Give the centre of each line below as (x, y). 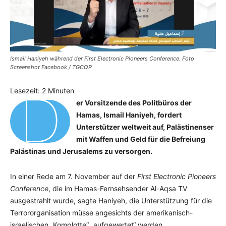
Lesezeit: (26, 91)
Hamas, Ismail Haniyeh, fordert (129, 115)
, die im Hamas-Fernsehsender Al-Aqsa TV (118, 189)
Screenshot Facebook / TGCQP (51, 67)
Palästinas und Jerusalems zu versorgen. (81, 151)
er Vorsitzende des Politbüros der (134, 103)
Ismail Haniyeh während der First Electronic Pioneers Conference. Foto (102, 59)
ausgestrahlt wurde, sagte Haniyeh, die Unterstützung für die (111, 201)
